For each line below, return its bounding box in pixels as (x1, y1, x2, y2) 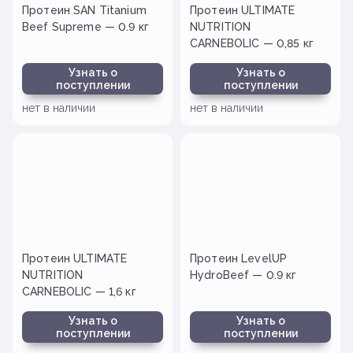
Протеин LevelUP (190, 251, 288, 265)
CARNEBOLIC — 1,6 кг (22, 284, 136, 298)
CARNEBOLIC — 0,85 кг (190, 36, 314, 50)
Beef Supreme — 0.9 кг (22, 20, 149, 33)
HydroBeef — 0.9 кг (190, 268, 297, 281)
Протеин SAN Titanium (22, 3, 147, 17)
